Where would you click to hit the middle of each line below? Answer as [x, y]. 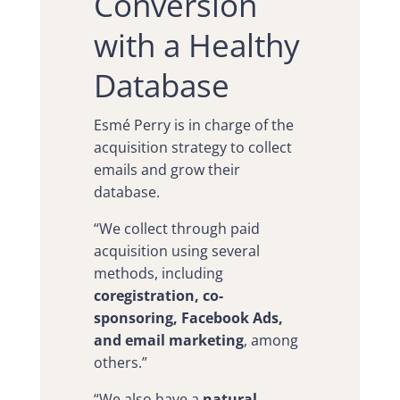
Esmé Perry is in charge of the [193, 125]
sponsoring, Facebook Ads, [188, 317]
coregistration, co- [158, 295]
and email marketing [168, 340]
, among [271, 340]
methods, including [158, 273]
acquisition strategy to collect [192, 147]
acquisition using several [176, 250]
